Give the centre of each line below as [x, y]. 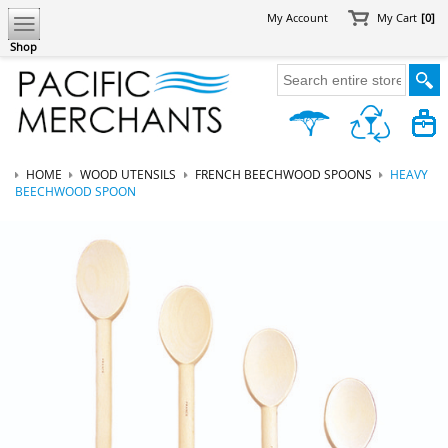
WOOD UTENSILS [128, 174]
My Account [298, 18]
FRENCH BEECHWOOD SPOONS [283, 174]
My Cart [398, 18]
